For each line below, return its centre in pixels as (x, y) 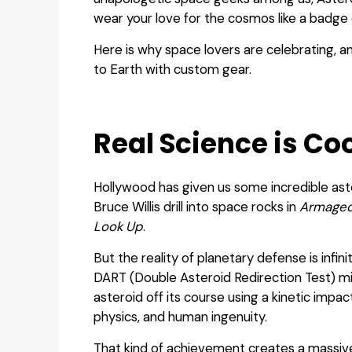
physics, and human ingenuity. (181, 317)
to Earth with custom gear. (173, 69)
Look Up (119, 227)
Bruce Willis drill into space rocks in (197, 207)
